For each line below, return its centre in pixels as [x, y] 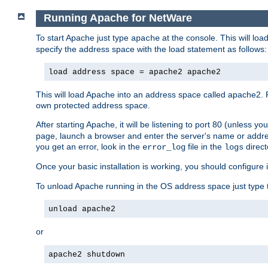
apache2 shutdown [87, 254]
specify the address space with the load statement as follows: [151, 49]
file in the [205, 146]
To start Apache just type [83, 37]
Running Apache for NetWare [118, 18]
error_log [164, 147]
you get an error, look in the [89, 146]
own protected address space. [93, 105]
